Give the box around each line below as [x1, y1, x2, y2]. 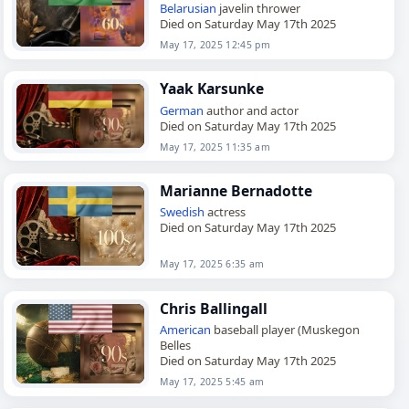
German [160, 101, 204, 119]
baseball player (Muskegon [211, 321, 361, 339]
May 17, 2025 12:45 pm [160, 37, 270, 51]
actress [204, 204, 246, 221]
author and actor [204, 101, 299, 119]
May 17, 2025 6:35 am [160, 257, 265, 271]
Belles [160, 337, 192, 354]
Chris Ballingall [160, 298, 268, 319]
